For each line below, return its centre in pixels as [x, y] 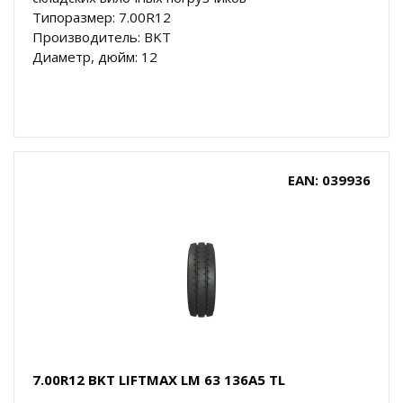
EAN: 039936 [329, 179]
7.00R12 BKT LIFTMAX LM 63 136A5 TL [159, 379]
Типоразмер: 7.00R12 [102, 17]
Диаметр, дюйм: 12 [95, 56]
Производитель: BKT [102, 36]
